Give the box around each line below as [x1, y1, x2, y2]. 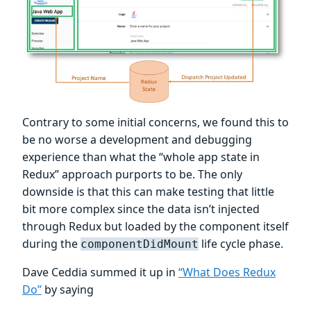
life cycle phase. [199, 236, 283, 252]
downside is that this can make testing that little [22, 184, 274, 200]
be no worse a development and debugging [22, 132, 252, 148]
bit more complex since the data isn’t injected [22, 201, 260, 217]
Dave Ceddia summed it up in [22, 264, 178, 280]
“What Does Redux [178, 264, 276, 280]
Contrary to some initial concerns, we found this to [22, 115, 289, 131]
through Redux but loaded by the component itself [22, 219, 289, 235]
